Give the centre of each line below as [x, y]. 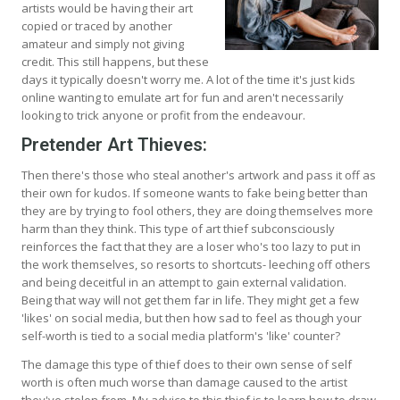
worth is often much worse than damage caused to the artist [184, 382]
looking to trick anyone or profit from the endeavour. [163, 115]
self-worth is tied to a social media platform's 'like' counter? [181, 335]
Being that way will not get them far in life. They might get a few [190, 300]
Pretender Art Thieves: [114, 144]
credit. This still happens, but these [115, 61]
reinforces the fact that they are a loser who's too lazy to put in [191, 246]
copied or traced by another [97, 25]
